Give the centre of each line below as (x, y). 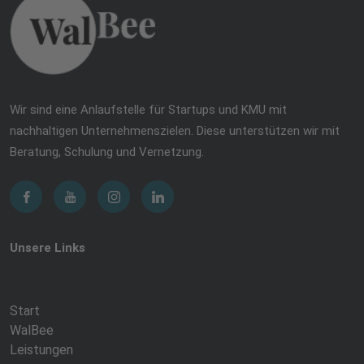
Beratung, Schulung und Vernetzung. (107, 152)
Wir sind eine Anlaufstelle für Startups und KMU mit (148, 109)
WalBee (32, 330)
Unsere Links (48, 248)
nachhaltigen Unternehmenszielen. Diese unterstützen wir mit (175, 130)
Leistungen (41, 349)
